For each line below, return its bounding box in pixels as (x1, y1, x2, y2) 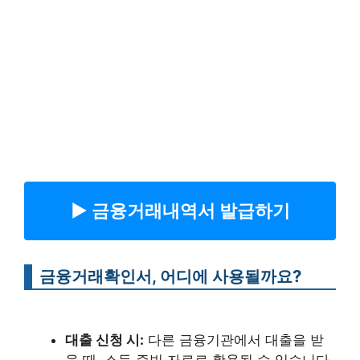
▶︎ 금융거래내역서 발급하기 (70, 199, 290, 221)
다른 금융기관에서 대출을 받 (144, 332, 324, 349)
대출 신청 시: (65, 332, 144, 349)
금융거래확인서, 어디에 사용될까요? (39, 265, 301, 286)
